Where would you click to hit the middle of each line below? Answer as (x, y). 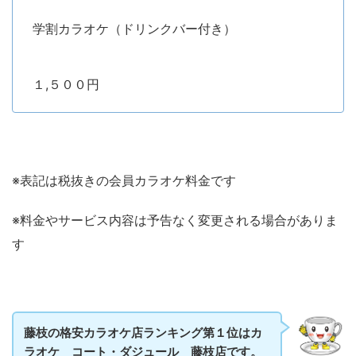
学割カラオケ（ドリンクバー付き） (134, 29)
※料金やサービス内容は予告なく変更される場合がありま (175, 221)
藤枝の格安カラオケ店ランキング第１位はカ (143, 333)
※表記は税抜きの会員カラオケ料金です (124, 181)
